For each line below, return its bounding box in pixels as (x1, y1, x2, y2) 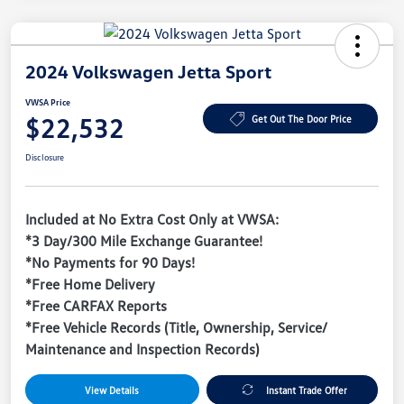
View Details (85, 383, 140, 396)
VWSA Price (25, 96, 70, 107)
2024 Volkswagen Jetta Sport (25, 60, 271, 82)
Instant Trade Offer (266, 383, 348, 396)
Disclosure (25, 151, 64, 162)
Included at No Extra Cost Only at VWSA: (25, 209, 279, 228)
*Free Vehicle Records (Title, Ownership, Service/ (25, 317, 327, 336)
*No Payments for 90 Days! (25, 252, 195, 271)
